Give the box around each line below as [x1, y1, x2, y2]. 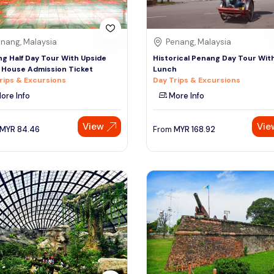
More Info [167, 91, 204, 102]
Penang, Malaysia [166, 37, 231, 48]
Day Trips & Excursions [153, 75, 240, 86]
